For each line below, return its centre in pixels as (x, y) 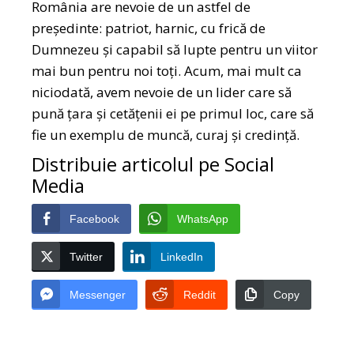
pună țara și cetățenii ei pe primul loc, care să (173, 113)
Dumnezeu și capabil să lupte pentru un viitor (175, 49)
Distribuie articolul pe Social (153, 164)
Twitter (87, 256)
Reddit (200, 294)
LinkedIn (182, 256)
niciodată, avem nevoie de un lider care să (162, 92)
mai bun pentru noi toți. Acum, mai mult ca (167, 70)
